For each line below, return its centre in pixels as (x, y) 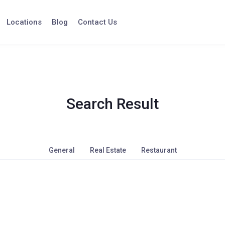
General (62, 150)
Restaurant (159, 150)
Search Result (113, 104)
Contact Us (97, 22)
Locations (24, 22)
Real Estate (108, 150)
